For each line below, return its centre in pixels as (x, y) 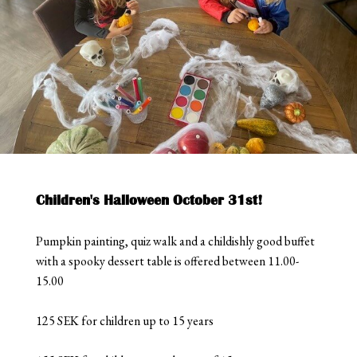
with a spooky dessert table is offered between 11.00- (167, 261)
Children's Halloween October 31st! (149, 200)
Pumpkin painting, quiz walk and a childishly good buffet (175, 241)
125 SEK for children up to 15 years (124, 320)
